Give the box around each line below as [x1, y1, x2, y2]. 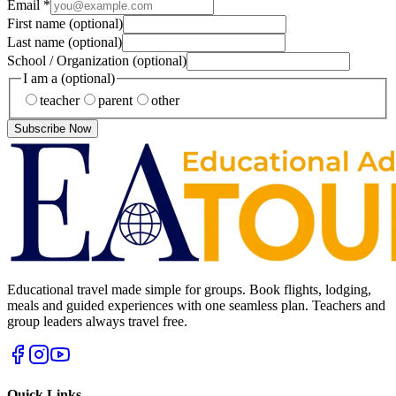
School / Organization [7, 52, 133, 68]
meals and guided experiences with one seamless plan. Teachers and [7, 298, 385, 314]
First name [7, 15, 69, 31]
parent [98, 93, 133, 109]
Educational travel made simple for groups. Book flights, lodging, [7, 282, 371, 298]
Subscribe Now [14, 122, 91, 136]
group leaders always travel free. [7, 314, 187, 330]
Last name [7, 34, 68, 49]
